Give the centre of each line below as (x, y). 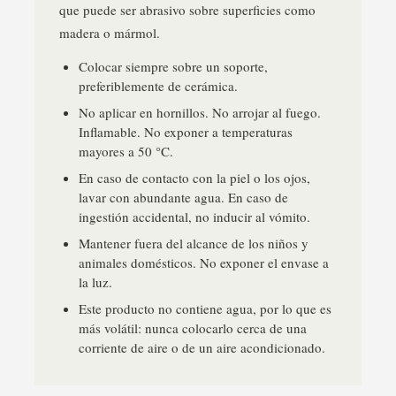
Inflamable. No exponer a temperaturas (186, 132)
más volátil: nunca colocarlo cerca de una (193, 328)
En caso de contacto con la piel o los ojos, (194, 178)
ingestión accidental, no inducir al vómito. (194, 217)
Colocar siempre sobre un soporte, (173, 66)
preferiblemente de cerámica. (158, 86)
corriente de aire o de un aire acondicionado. (202, 347)
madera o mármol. (110, 33)
